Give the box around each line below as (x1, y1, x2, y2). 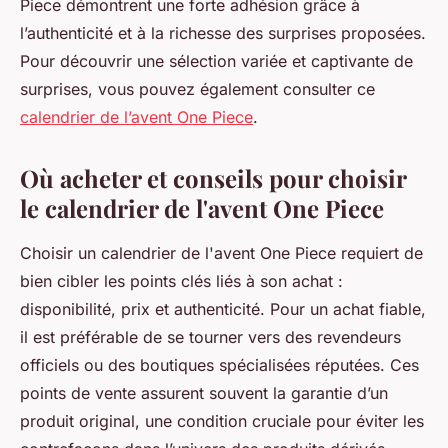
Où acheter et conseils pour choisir (20, 162, 406, 195)
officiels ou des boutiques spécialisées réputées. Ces (20, 355, 419, 376)
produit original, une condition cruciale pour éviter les (20, 411, 424, 432)
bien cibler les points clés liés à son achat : (20, 271, 343, 292)
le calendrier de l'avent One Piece (20, 192, 384, 225)
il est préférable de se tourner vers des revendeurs (20, 327, 401, 348)
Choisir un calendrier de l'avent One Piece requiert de (20, 243, 423, 264)
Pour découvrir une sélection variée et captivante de (20, 51, 413, 72)
